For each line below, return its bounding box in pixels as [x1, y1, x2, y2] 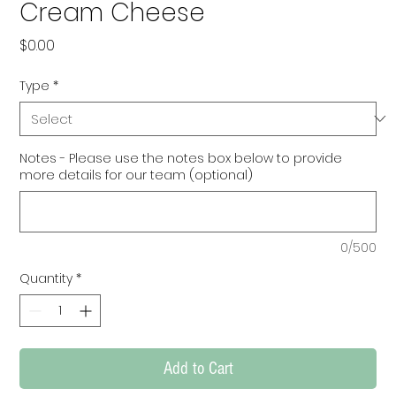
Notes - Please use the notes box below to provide [19, 148, 343, 167]
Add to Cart [163, 358, 233, 378]
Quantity [19, 269, 73, 287]
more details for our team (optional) [19, 165, 254, 184]
